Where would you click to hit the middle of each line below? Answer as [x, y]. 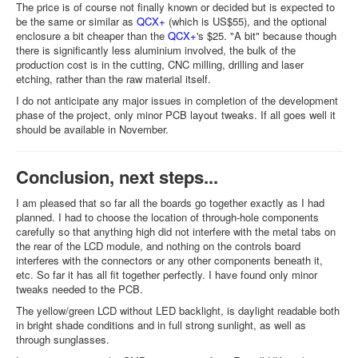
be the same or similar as [76, 22]
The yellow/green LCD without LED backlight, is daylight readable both [178, 311]
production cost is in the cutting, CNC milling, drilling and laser [160, 65]
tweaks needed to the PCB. [81, 289]
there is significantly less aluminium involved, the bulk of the [156, 50]
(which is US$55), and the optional [246, 22]
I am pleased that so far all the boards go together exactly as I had [170, 203]
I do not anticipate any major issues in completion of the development [177, 101]
